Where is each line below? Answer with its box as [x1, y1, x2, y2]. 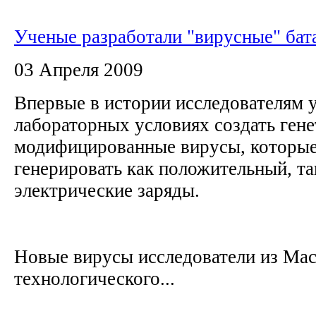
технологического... [14, 267, 175, 289]
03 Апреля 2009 [14, 59, 143, 80]
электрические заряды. [14, 179, 209, 201]
